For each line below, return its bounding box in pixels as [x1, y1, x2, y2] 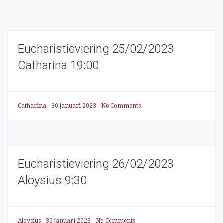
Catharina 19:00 [18, 58, 99, 72]
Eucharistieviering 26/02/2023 [18, 157, 174, 171]
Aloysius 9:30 [18, 173, 87, 187]
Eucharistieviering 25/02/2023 [18, 42, 174, 56]
